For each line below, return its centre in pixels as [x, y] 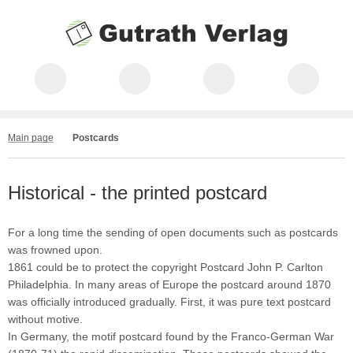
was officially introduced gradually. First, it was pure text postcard [169, 302]
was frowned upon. [55, 250]
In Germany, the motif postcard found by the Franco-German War [171, 336]
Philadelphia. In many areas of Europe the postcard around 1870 [169, 284]
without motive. [45, 319]
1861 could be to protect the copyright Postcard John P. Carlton [165, 267]
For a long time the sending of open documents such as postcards [173, 232]
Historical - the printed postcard [137, 193]
